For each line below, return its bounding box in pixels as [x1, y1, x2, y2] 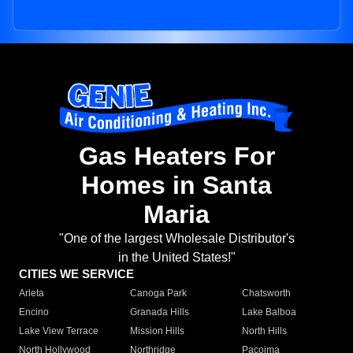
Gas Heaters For [78, 142, 275, 171]
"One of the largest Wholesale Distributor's [58, 232, 295, 246]
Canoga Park [130, 288, 188, 299]
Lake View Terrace [19, 325, 98, 337]
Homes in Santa [81, 171, 272, 200]
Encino [19, 307, 49, 318]
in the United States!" [117, 251, 236, 265]
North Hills [241, 325, 287, 337]
